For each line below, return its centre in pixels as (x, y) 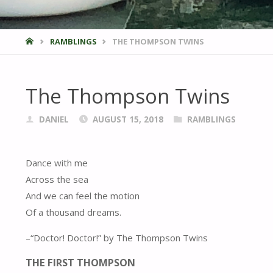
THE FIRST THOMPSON (80, 262)
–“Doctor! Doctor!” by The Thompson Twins (117, 238)
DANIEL (54, 120)
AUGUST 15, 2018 (128, 120)
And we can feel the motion (83, 196)
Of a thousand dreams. (73, 212)
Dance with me (57, 163)
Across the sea (57, 179)
